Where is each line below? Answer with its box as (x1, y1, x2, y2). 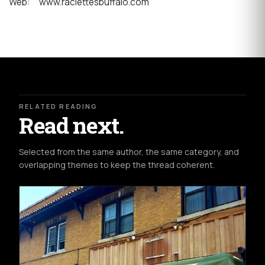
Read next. (19, 111, 124, 140)
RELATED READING (19, 101, 98, 111)
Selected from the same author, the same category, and (19, 146, 239, 158)
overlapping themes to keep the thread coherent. (19, 159, 215, 171)
